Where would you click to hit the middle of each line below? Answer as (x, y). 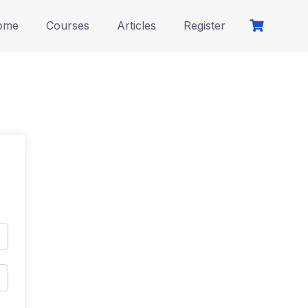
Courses (68, 25)
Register (205, 25)
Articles (136, 25)
